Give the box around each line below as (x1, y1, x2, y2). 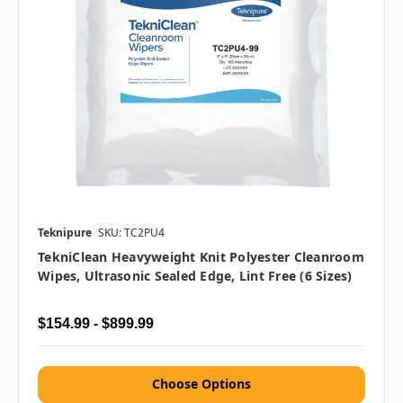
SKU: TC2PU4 (98, 225, 165, 241)
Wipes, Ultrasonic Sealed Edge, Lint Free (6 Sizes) (38, 267, 353, 285)
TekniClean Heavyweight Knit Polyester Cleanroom (38, 248, 364, 266)
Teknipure (38, 225, 92, 241)
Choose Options (152, 375, 251, 393)
